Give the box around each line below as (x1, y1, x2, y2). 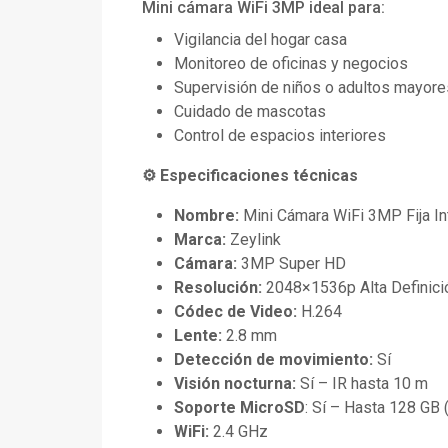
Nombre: (174, 206, 243, 226)
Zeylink (230, 230, 281, 250)
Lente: (174, 326, 226, 346)
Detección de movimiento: (174, 350, 377, 370)
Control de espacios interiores (174, 126, 386, 146)
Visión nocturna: (174, 374, 296, 394)
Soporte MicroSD (174, 398, 305, 418)
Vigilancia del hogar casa (174, 30, 347, 50)
